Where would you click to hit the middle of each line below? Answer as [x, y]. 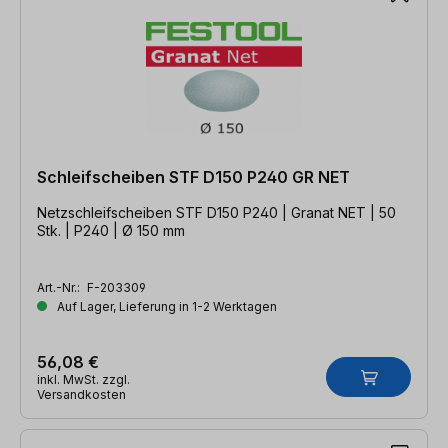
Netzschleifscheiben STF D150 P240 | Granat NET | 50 [216, 212]
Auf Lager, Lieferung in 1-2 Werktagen [165, 306]
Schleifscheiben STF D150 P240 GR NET [193, 176]
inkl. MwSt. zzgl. [83, 379]
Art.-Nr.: [60, 287]
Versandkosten [81, 394]
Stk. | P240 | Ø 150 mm [111, 230]
